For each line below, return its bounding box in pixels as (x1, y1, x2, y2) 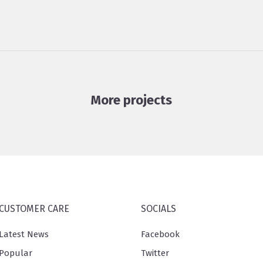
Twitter (141, 248, 170, 259)
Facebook (141, 229, 180, 240)
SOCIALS (141, 203, 177, 215)
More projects (91, 92, 172, 109)
